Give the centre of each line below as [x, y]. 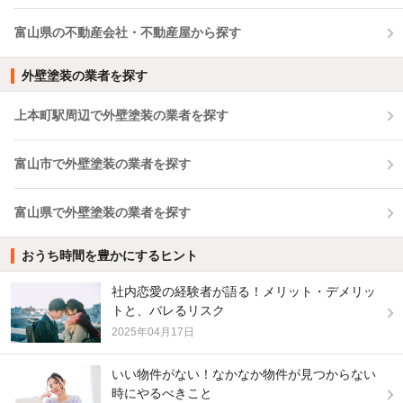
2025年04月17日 [153, 332]
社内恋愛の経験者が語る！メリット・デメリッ [244, 292]
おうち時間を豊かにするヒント [109, 256]
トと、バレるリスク [168, 311]
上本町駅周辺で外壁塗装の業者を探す [121, 116]
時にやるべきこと [162, 394]
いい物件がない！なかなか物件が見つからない [244, 375]
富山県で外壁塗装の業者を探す [103, 213]
